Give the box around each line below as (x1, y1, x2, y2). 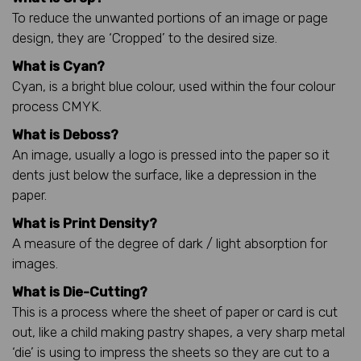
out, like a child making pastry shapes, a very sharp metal (12, 323, 345, 340)
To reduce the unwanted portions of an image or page (12, 9, 328, 26)
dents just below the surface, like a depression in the (12, 166, 317, 183)
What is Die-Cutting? (12, 283, 147, 300)
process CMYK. (12, 98, 102, 114)
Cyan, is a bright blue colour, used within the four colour (12, 77, 335, 94)
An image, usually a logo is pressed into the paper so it (12, 146, 330, 163)
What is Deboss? (12, 126, 118, 143)
